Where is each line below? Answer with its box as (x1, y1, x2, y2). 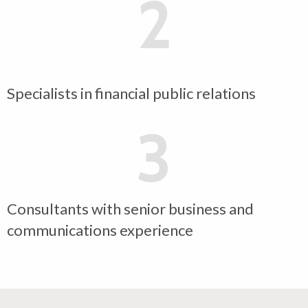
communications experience (7, 221, 193, 240)
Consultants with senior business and (7, 199, 254, 219)
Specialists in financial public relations (7, 84, 256, 103)
